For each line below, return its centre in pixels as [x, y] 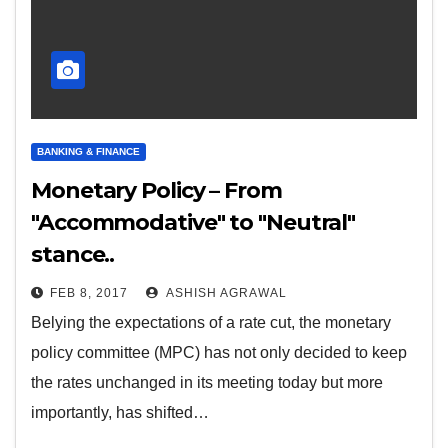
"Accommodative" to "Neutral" [193, 222]
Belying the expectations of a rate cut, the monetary [211, 322]
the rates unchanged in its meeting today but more [207, 382]
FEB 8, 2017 [89, 293]
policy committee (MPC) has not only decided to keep [219, 352]
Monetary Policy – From [156, 190]
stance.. [73, 254]
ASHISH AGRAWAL [225, 293]
